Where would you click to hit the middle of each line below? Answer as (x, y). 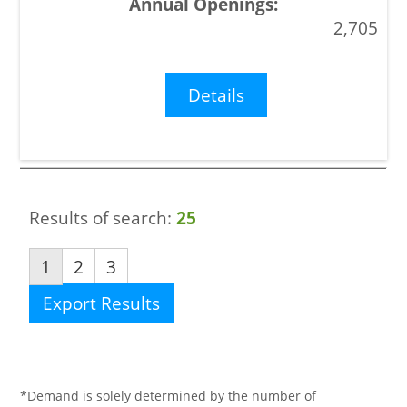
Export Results (102, 303)
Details (217, 94)
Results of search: (103, 218)
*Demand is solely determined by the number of (169, 396)
